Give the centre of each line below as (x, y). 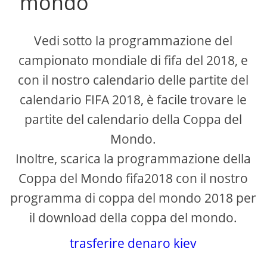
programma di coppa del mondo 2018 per (133, 198)
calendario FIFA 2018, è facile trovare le (133, 100)
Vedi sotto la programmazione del (133, 41)
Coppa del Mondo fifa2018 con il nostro (133, 178)
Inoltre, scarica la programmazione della (133, 159)
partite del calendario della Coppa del (133, 119)
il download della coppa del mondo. (133, 218)
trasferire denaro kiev (133, 243)
